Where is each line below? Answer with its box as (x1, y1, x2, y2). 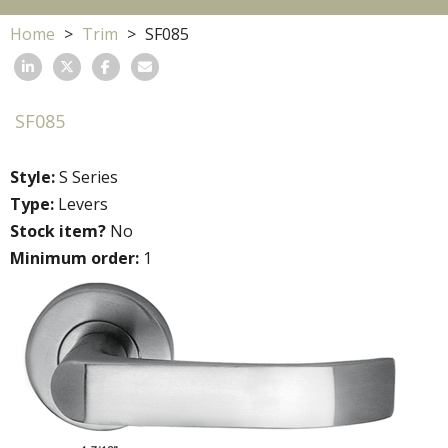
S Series (55, 166, 118, 189)
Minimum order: (10, 247, 139, 270)
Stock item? (10, 220, 106, 243)
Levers (54, 193, 108, 216)
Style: (10, 166, 55, 189)
